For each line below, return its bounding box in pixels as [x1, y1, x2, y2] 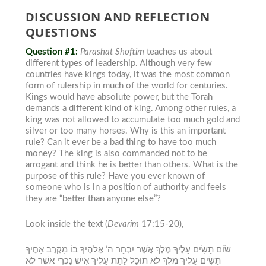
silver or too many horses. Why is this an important [25, 126, 226, 135]
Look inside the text [25, 219, 105, 229]
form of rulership [25, 81, 91, 90]
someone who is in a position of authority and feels [25, 182, 226, 192]
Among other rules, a [154, 103, 236, 113]
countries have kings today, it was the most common [25, 69, 230, 79]
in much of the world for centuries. [90, 81, 228, 90]
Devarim [107, 219, 139, 229]
